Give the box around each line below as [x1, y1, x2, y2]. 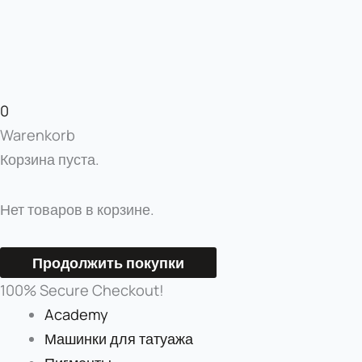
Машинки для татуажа [44, 328, 193, 348]
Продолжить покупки [32, 252, 184, 272]
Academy [44, 304, 108, 324]
